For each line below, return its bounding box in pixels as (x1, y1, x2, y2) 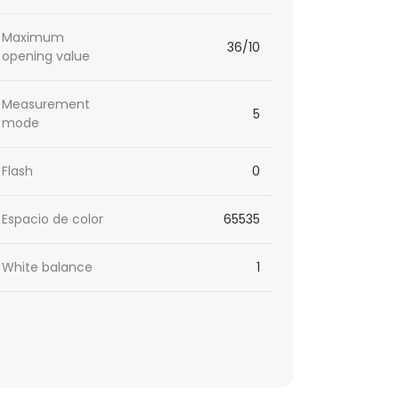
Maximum (2, 28, 65, 47)
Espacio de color (2, 210, 104, 229)
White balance (2, 258, 94, 277)
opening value (2, 47, 91, 66)
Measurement (2, 95, 91, 114)
